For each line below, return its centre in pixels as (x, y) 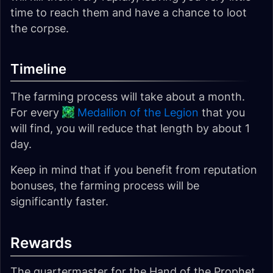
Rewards (41, 243)
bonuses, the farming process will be (105, 186)
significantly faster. (59, 201)
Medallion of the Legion (138, 112)
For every (36, 112)
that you (222, 112)
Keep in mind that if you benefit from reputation (134, 170)
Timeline (38, 69)
